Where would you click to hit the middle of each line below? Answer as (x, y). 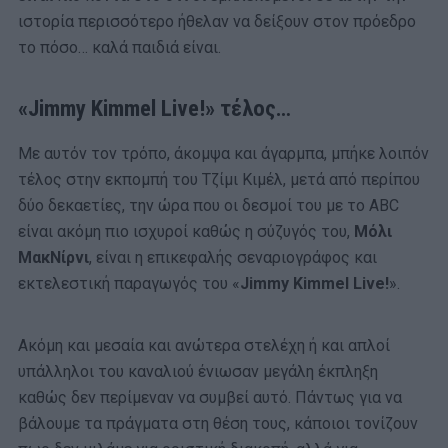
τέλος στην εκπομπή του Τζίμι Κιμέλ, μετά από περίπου (219, 179)
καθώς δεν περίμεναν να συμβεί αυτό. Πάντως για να (210, 397)
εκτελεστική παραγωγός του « (129, 283)
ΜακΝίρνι (53, 257)
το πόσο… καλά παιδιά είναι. (119, 47)
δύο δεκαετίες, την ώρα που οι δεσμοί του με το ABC (208, 205)
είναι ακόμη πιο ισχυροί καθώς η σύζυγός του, (186, 231)
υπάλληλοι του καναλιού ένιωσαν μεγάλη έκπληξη (198, 371)
